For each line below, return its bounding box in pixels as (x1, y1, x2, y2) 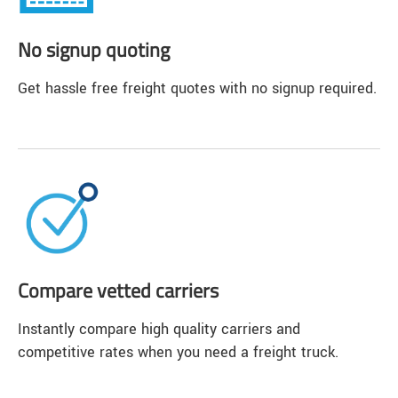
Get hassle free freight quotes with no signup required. (18, 77, 377, 99)
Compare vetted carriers (18, 275, 219, 306)
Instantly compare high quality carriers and (18, 318, 300, 339)
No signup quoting (18, 35, 170, 66)
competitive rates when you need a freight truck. (18, 341, 338, 362)
